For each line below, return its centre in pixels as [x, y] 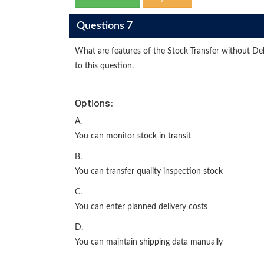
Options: [94, 103]
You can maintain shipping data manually [149, 242]
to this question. [104, 66]
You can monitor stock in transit [133, 136]
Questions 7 [104, 26]
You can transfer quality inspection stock [149, 171]
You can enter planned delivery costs [141, 207]
